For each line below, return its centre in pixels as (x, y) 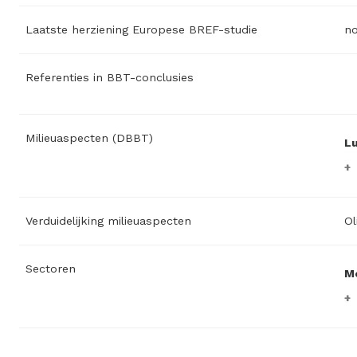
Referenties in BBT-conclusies (110, 77)
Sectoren (51, 268)
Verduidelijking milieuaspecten (108, 220)
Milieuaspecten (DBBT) (89, 137)
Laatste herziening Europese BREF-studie (141, 29)
